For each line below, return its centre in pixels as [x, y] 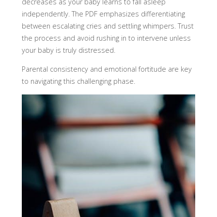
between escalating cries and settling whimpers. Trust [108, 26]
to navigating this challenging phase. [78, 81]
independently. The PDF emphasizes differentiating [103, 14]
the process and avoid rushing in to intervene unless [106, 38]
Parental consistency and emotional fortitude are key [107, 69]
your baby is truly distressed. [68, 50]
